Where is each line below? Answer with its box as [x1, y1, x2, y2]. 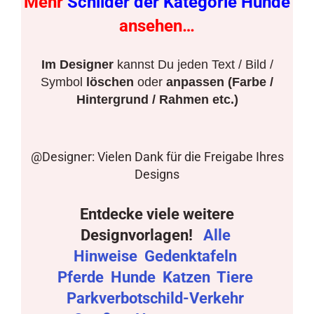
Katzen [163, 268, 214, 287]
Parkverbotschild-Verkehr [67, 289, 247, 308]
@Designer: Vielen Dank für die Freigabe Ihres [30, 149, 284, 165]
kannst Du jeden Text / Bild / [113, 57, 273, 72]
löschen [86, 75, 134, 90]
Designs [135, 167, 179, 182]
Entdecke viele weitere [80, 205, 234, 224]
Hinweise [74, 247, 141, 266]
